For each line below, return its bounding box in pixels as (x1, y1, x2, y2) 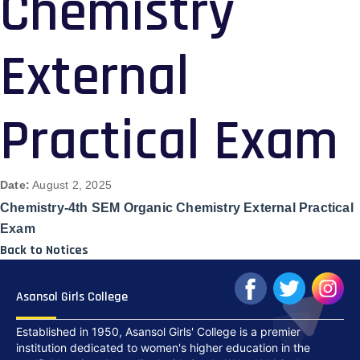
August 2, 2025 (30, 178, 112, 192)
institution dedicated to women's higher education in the (16, 341, 310, 355)
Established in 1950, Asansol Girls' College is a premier (16, 325, 301, 339)
